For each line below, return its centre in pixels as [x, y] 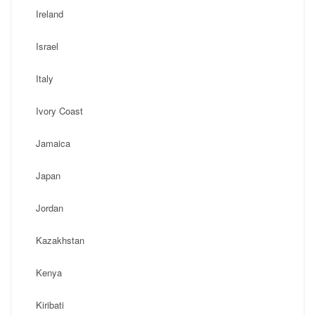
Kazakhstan [60, 240]
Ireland [50, 14]
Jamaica [53, 143]
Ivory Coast [59, 111]
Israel [47, 46]
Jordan [50, 208]
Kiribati [50, 305]
